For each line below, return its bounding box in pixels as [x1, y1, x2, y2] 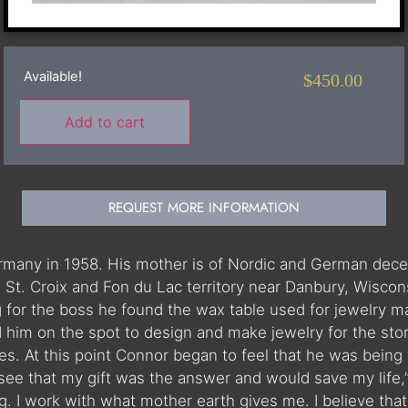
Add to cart [64, 113, 145, 132]
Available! [24, 68, 82, 85]
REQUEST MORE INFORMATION [108, 198, 300, 219]
